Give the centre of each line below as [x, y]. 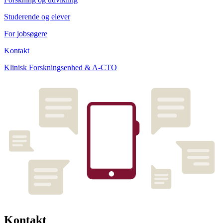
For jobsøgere [26, 34]
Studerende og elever [37, 17]
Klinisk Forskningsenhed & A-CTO [60, 68]
